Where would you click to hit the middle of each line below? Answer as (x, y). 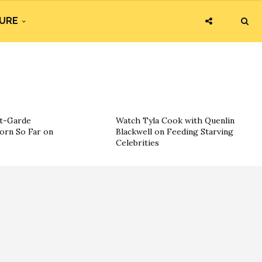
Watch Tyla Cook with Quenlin (175, 120)
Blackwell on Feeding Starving (175, 132)
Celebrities (137, 143)
